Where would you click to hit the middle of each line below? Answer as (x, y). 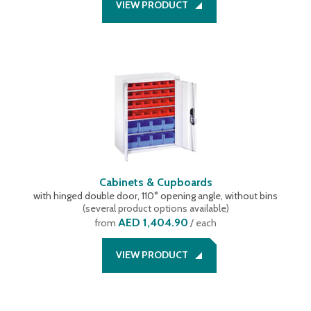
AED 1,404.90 (153, 222)
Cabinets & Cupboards (155, 182)
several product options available (155, 208)
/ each (202, 223)
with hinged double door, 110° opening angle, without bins (155, 196)
